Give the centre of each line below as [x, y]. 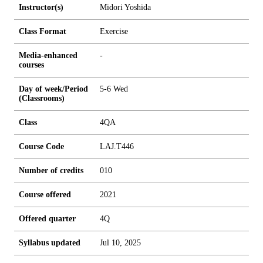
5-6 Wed [114, 89]
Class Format [43, 31]
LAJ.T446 [117, 146]
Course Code [41, 146]
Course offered [45, 195]
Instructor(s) [41, 7]
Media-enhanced [48, 55]
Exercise [114, 31]
